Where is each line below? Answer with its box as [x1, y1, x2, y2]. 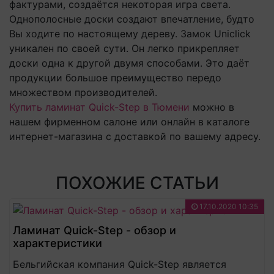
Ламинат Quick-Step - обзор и [13, 223, 176, 237]
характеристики [13, 236, 102, 250]
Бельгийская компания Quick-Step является [13, 257, 226, 270]
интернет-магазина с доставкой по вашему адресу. [9, 130, 261, 143]
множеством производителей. [9, 86, 157, 98]
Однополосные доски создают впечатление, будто [9, 13, 254, 25]
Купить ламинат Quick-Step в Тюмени [9, 101, 190, 113]
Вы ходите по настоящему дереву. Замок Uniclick [9, 28, 251, 40]
